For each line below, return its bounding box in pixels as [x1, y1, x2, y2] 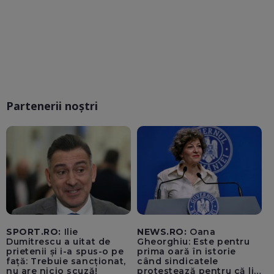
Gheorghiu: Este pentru [137, 236, 250, 248]
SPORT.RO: [6, 226, 62, 238]
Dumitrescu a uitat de [6, 236, 111, 248]
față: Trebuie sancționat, [6, 256, 126, 267]
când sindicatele [137, 256, 218, 267]
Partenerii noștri [6, 98, 98, 114]
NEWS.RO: [137, 226, 187, 238]
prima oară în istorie [137, 246, 236, 257]
